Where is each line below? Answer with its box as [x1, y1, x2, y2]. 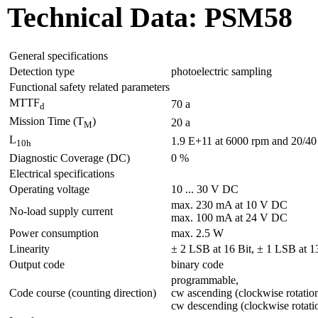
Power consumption [9, 226, 99, 239]
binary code [171, 258, 224, 270]
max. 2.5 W [171, 226, 224, 239]
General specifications [9, 49, 108, 62]
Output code [9, 258, 65, 270]
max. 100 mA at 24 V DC [171, 211, 287, 224]
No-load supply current [9, 204, 113, 217]
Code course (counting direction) [9, 286, 156, 299]
